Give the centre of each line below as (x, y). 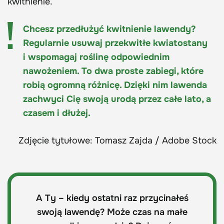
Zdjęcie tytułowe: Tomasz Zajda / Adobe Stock (117, 140)
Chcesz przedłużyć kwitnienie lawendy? (109, 29)
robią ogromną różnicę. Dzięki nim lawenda (115, 85)
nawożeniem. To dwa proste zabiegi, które (113, 71)
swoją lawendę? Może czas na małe (112, 212)
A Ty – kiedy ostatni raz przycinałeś (112, 198)
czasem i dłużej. (57, 113)
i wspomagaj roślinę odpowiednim (96, 57)
